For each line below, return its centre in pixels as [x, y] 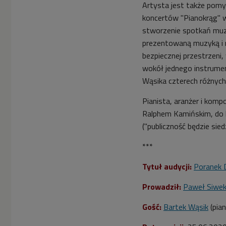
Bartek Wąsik [186, 207]
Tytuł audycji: [168, 166]
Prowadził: [163, 186]
